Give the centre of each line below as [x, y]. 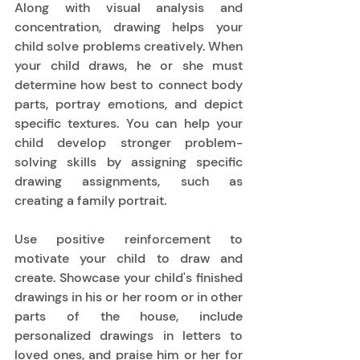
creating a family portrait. [93, 200]
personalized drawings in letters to [129, 335]
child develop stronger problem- [129, 142]
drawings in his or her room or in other [129, 297]
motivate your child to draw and [129, 258]
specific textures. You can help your [129, 123]
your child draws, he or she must [129, 65]
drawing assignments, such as [129, 181]
